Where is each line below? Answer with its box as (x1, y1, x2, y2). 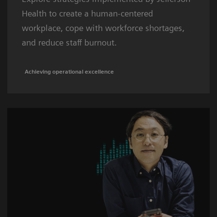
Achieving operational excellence (25, 67, 114, 75)
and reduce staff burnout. (22, 37, 117, 47)
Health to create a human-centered (22, 8, 153, 18)
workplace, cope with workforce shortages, (22, 22, 185, 33)
